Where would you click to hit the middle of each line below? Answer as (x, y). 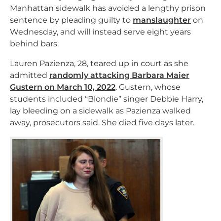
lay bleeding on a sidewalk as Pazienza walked (100, 111)
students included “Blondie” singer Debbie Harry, (107, 99)
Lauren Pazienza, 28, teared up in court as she (99, 63)
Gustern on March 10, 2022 (63, 87)
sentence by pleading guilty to (71, 20)
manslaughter (162, 20)
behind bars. (34, 44)
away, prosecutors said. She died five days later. (102, 123)
